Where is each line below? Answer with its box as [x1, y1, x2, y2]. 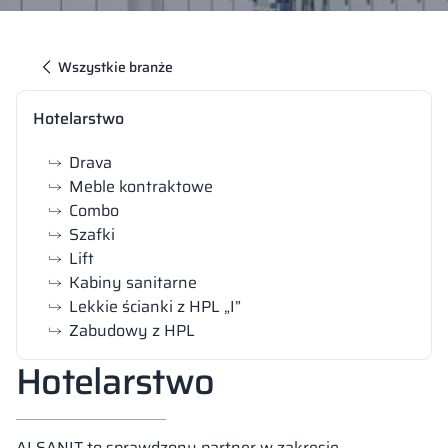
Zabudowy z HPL [69, 318, 195, 344]
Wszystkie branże [57, 55, 173, 78]
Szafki [69, 222, 115, 248]
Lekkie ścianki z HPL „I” [69, 294, 241, 320]
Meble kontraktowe [69, 174, 213, 200]
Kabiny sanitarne [69, 270, 197, 296]
